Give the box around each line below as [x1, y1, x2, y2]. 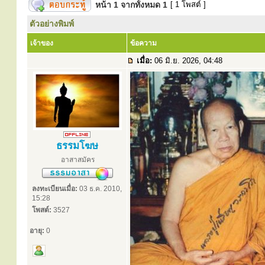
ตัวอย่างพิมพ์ [30, 19, 74, 28]
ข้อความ [130, 39, 157, 47]
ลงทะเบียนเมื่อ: [32, 185, 77, 193]
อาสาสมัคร [60, 156, 95, 164]
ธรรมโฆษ [56, 140, 98, 151]
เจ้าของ [30, 39, 53, 47]
